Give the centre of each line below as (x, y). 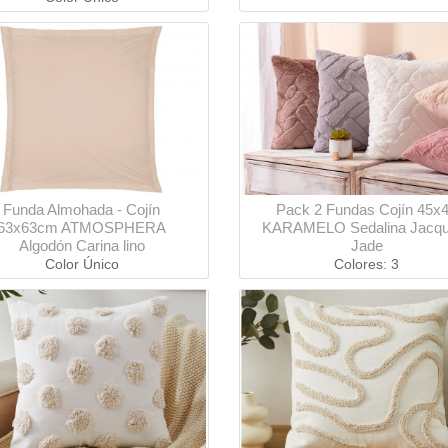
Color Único (81, 264)
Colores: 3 (366, 264)
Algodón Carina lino (81, 246)
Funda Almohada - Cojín (81, 210)
